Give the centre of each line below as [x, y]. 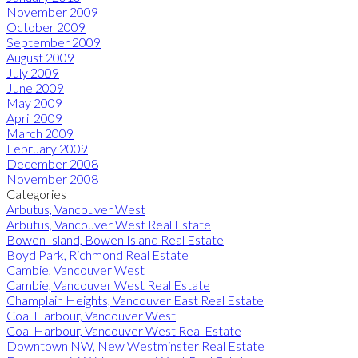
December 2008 [52, 163]
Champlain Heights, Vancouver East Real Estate [135, 300]
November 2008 [52, 178]
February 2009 [47, 148]
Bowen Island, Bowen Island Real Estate [115, 239]
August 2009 [40, 57]
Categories [36, 193]
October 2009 [46, 26]
